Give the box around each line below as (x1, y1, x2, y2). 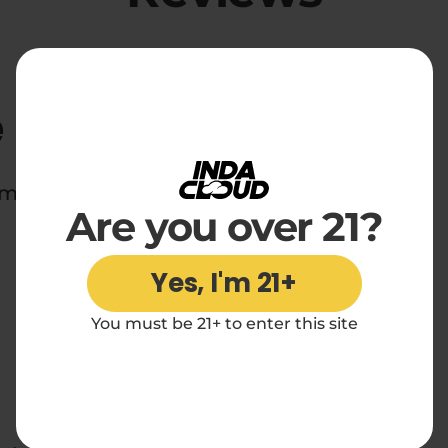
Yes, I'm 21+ (150, 264, 298, 301)
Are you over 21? (65, 201, 383, 251)
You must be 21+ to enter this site (90, 313, 358, 333)
